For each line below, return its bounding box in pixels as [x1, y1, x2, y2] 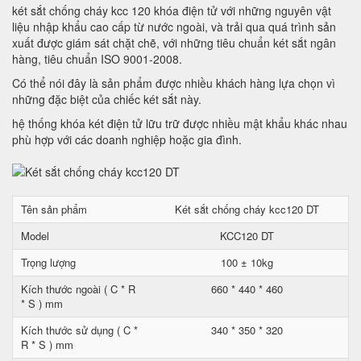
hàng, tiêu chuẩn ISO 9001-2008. [12, 51, 182, 67]
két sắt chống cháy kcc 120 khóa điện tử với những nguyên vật [12, 2, 331, 19]
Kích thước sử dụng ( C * [21, 322, 138, 338]
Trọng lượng [21, 255, 76, 270]
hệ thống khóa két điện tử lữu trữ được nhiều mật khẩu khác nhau [12, 115, 347, 131]
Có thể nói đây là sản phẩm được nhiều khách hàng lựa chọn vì [12, 75, 335, 91]
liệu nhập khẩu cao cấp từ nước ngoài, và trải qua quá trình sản [12, 19, 336, 35]
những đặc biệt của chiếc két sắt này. [12, 91, 201, 107]
